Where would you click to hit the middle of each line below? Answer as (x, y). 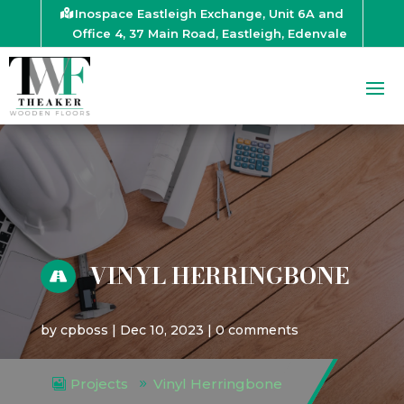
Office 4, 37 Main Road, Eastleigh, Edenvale (209, 33)
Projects (99, 384)
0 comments (257, 331)
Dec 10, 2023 (161, 331)
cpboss (84, 331)
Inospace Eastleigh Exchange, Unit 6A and (210, 13)
